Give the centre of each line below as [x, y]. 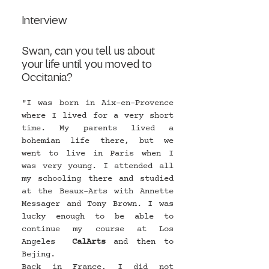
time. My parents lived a [98, 128]
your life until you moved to [88, 64]
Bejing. [38, 254]
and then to [140, 241]
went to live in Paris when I [98, 153]
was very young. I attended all [98, 166]
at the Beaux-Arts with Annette [98, 191]
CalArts [89, 241]
